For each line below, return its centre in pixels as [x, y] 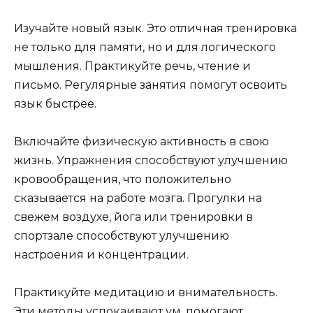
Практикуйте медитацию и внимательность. [146, 293]
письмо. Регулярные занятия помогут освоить [151, 85]
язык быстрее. [55, 103]
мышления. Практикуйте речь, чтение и [132, 66]
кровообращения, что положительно [123, 179]
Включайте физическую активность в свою [141, 141]
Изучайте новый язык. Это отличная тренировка [155, 28]
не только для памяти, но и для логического [145, 47]
